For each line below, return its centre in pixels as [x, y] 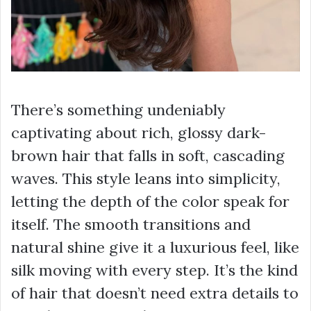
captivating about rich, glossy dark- [138, 132]
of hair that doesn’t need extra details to [155, 293]
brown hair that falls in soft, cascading [148, 155]
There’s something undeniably [118, 109]
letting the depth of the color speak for [150, 201]
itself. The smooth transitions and [131, 224]
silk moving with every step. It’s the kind [154, 270]
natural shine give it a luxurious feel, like [155, 247]
